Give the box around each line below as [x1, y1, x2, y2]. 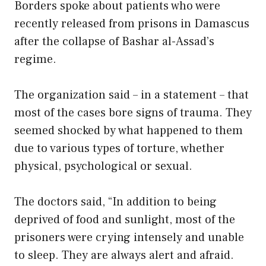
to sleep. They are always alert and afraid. [14, 248, 234, 264]
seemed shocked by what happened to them [14, 123, 243, 139]
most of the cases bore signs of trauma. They [14, 105, 252, 121]
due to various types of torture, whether [14, 141, 224, 157]
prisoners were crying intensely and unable [14, 230, 244, 246]
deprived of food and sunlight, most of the [14, 212, 235, 228]
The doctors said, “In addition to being [14, 194, 217, 210]
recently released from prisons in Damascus [14, 16, 249, 32]
